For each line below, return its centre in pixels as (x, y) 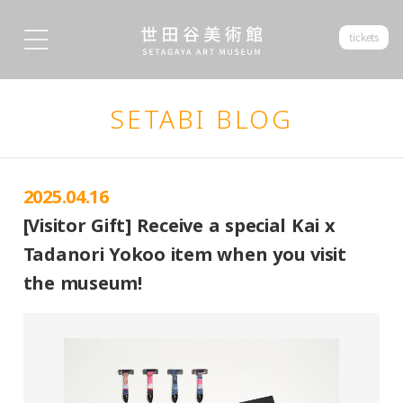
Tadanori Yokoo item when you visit (184, 254)
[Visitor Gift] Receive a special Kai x (179, 225)
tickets (364, 37)
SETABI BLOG (201, 119)
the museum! (82, 282)
